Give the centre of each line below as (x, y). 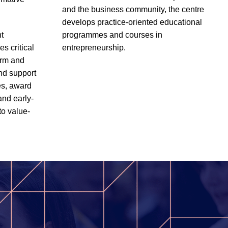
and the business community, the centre (133, 10)
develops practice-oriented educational (132, 22)
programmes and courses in (112, 35)
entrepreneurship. (94, 48)
